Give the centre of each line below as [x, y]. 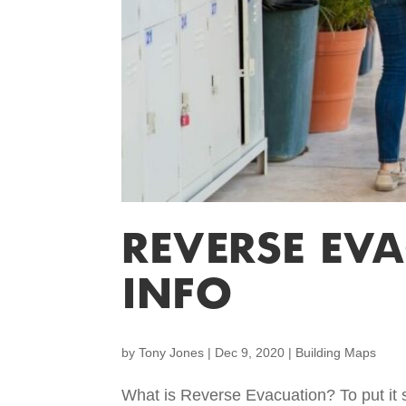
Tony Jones [172, 353]
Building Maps [336, 353]
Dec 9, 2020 [250, 353]
